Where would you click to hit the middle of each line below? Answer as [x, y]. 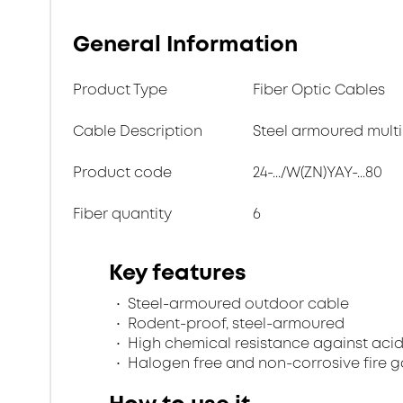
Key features [178, 273]
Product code [122, 172]
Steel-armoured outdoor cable [237, 304]
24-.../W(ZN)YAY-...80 [318, 172]
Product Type [120, 90]
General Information [185, 44]
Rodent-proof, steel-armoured [234, 323]
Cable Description [138, 131]
